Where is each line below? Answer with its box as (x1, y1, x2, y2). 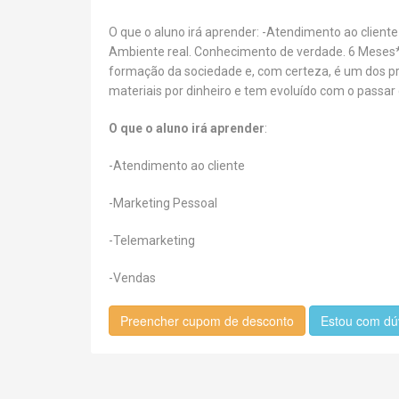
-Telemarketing (109, 233, 195, 248)
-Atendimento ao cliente (109, 159, 245, 173)
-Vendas (109, 271, 156, 285)
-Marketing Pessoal (109, 196, 217, 210)
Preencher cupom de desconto (120, 312, 294, 330)
